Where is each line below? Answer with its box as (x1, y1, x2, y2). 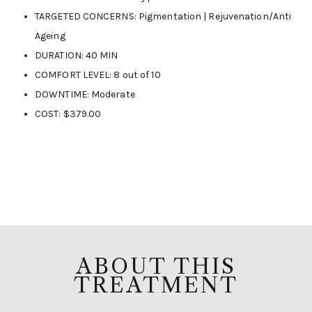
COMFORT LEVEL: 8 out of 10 (35, 69, 161, 81)
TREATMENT (74, 272, 238, 298)
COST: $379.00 (35, 108, 102, 120)
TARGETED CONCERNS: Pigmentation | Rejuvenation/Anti (35, 10, 292, 22)
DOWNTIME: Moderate (35, 88, 135, 100)
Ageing (35, 30, 65, 42)
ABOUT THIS (76, 253, 236, 279)
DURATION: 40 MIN (35, 49, 118, 61)
